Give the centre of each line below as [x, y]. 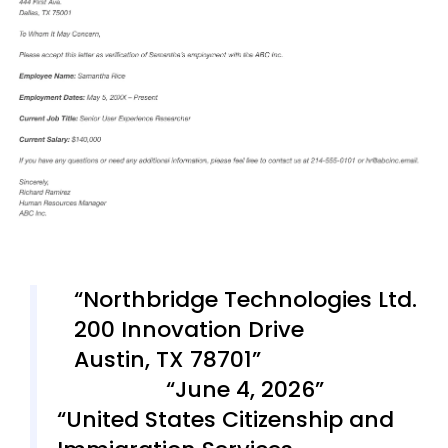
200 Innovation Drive [188, 329]
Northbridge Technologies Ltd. [249, 299]
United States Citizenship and [230, 419]
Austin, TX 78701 [162, 359]
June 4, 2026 [245, 389]
